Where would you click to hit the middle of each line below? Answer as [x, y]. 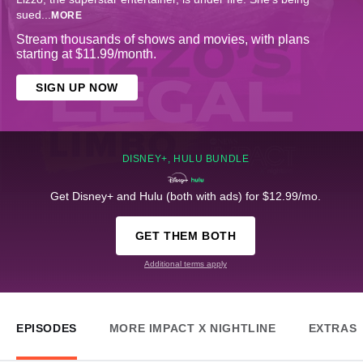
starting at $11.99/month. [86, 54]
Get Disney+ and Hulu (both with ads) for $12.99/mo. [186, 196]
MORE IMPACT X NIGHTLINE [192, 329]
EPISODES [47, 329]
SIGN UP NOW [77, 88]
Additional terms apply [186, 264]
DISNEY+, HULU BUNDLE [186, 159]
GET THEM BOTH [186, 236]
